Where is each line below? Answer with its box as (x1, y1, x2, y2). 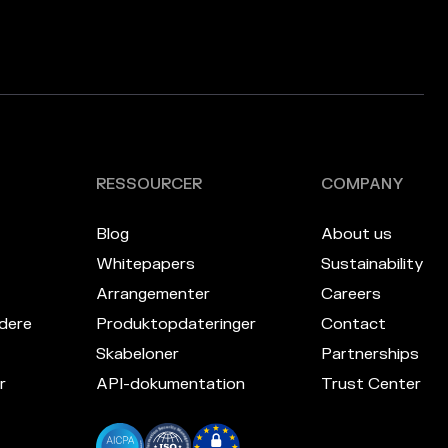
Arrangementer (96, 284, 211, 305)
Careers (321, 284, 381, 305)
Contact (321, 314, 386, 335)
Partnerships (321, 344, 419, 365)
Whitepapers (96, 254, 196, 275)
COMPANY (321, 175, 404, 195)
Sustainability (321, 254, 424, 275)
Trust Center (321, 374, 421, 395)
